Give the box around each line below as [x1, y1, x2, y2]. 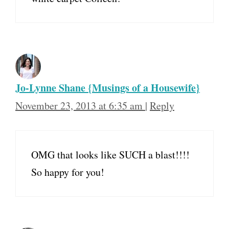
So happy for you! [31, 165, 104, 179]
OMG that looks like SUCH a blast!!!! [31, 148, 190, 162]
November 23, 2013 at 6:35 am [15, 99, 145, 113]
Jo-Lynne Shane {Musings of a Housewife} [15, 80, 200, 96]
